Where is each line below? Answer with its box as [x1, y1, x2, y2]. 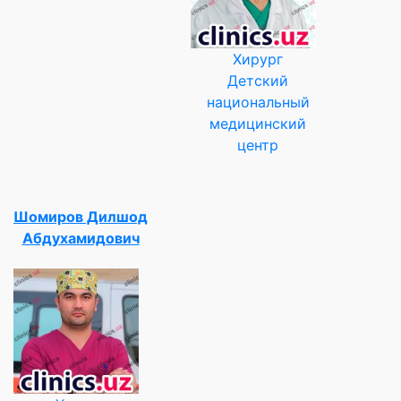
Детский [227, 71, 288, 90]
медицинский [209, 114, 306, 132]
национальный [206, 92, 310, 111]
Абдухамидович [21, 228, 140, 247]
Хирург [233, 49, 283, 68]
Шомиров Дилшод [13, 207, 148, 226]
